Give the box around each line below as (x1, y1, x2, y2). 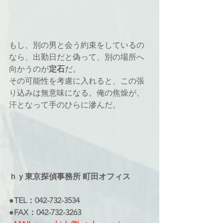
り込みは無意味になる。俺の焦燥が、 (9, 88, 144, 98)
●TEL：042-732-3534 (9, 195, 80, 205)
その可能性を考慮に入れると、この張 (9, 76, 144, 86)
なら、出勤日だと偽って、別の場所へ (9, 52, 144, 62)
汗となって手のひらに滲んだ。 (9, 100, 120, 110)
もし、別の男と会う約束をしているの (9, 40, 144, 50)
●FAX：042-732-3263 (9, 207, 81, 217)
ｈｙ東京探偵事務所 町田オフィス (9, 171, 130, 181)
